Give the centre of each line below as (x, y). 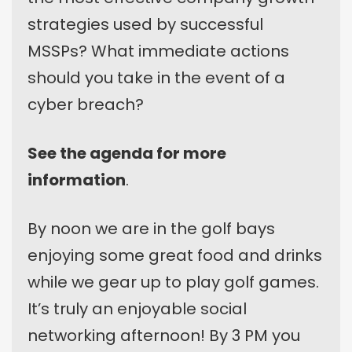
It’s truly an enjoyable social (137, 308)
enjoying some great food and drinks (175, 255)
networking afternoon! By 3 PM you (164, 335)
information (77, 180)
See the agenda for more (127, 153)
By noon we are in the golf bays (151, 228)
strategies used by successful (145, 24)
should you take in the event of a (156, 77)
